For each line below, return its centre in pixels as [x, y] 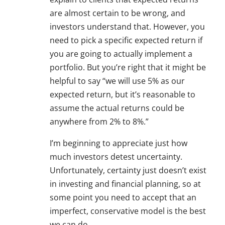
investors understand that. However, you [127, 27]
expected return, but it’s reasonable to [123, 95]
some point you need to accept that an [123, 198]
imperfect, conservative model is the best [128, 211]
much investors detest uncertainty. [116, 157]
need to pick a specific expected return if [126, 40]
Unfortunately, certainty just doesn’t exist [128, 171]
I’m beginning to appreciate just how [119, 143]
